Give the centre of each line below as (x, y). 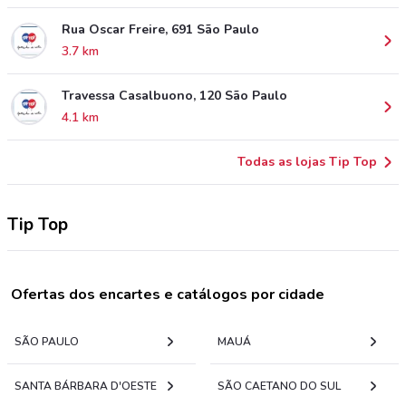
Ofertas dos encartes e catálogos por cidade (168, 295)
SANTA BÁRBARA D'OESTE (86, 386)
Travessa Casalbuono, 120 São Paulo (174, 96)
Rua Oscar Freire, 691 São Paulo (160, 29)
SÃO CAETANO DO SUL (279, 386)
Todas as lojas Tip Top (307, 162)
